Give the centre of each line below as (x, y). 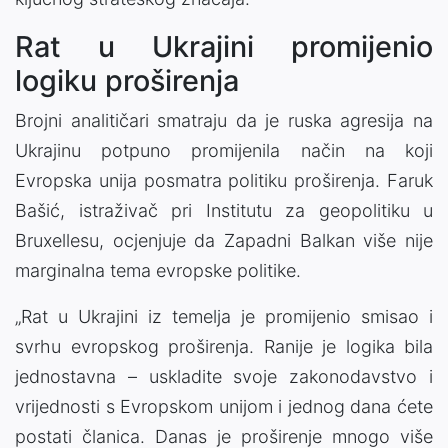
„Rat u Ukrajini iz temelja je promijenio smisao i (224, 316)
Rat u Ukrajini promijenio (224, 46)
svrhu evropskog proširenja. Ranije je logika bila (224, 346)
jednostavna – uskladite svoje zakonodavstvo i (224, 376)
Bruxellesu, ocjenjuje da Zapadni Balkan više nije (224, 240)
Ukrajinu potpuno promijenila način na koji (224, 150)
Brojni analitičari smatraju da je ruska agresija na (224, 120)
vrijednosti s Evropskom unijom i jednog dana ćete (224, 406)
